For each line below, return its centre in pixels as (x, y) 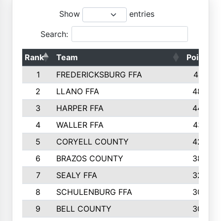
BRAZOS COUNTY (90, 158)
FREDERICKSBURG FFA (99, 74)
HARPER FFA (80, 108)
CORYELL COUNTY (92, 142)
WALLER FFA (80, 125)
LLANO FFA (77, 91)
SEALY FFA (76, 175)
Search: (54, 34)
